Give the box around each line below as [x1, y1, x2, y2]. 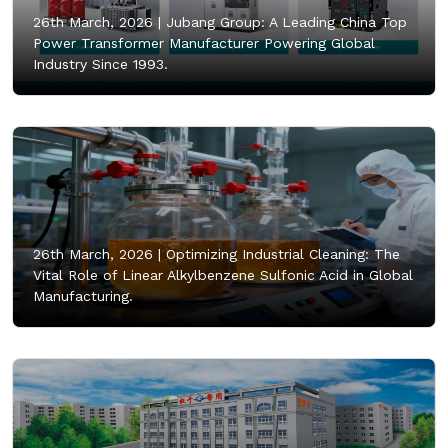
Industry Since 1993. [33, 55, 168, 72]
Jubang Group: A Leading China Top [161, 13, 407, 30]
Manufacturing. [33, 287, 133, 304]
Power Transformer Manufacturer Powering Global [33, 34, 375, 51]
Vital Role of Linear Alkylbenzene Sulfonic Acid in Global [33, 266, 413, 283]
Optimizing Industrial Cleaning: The [161, 245, 400, 262]
